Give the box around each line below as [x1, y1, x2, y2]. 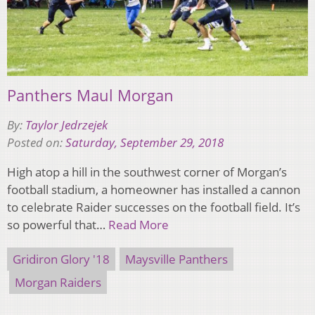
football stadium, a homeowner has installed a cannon [7, 181, 300, 198]
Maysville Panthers [125, 250, 228, 267]
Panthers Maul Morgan [7, 84, 174, 105]
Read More [108, 216, 169, 233]
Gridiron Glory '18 [13, 250, 110, 267]
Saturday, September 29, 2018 [65, 134, 224, 150]
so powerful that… [7, 216, 108, 233]
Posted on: [7, 134, 65, 150]
